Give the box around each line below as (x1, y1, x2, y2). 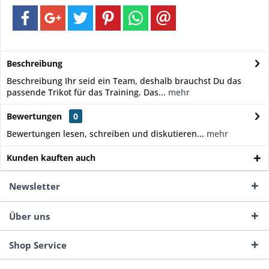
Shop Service (9, 239, 67, 251)
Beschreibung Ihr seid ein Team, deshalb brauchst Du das (7, 75, 241, 86)
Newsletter (9, 180, 60, 192)
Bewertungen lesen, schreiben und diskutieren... (7, 128, 204, 139)
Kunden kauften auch (7, 152, 95, 163)
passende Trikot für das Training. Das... (7, 86, 166, 98)
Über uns (9, 210, 50, 222)
